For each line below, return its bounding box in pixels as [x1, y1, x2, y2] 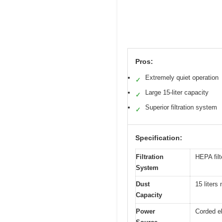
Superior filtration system [145, 104, 217, 111]
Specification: [135, 134, 182, 142]
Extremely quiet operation [145, 74, 219, 82]
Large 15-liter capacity [145, 89, 209, 97]
